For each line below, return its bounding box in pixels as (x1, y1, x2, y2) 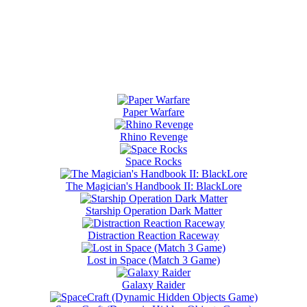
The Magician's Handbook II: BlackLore (65, 180, 242, 192)
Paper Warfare (123, 106, 184, 118)
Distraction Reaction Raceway (88, 229, 219, 241)
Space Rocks (125, 155, 182, 167)
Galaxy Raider (122, 278, 185, 291)
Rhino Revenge (119, 130, 188, 143)
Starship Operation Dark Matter (85, 204, 222, 217)
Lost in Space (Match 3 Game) (87, 254, 220, 266)
